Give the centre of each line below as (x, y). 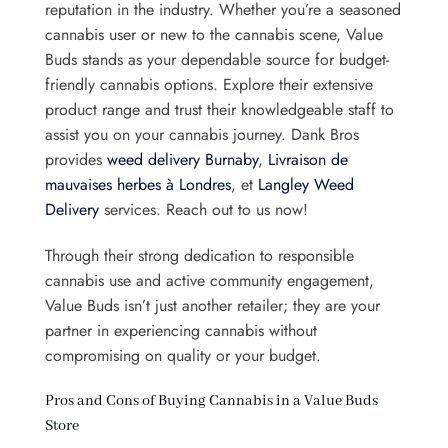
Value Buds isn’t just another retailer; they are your (212, 305)
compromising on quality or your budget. (183, 355)
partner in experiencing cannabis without (181, 330)
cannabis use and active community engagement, (209, 280)
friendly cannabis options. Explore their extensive (209, 84)
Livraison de (308, 159)
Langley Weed (306, 184)
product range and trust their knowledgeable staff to (219, 109)
